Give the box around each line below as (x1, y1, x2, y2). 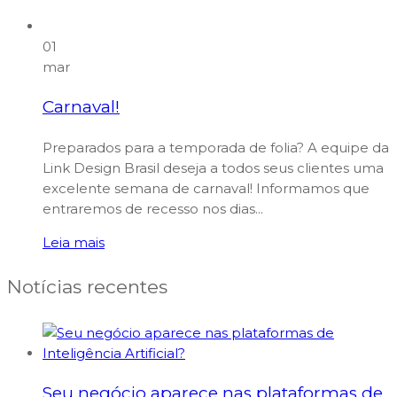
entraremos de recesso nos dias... (43, 200, 263, 218)
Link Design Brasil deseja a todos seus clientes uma (43, 160, 384, 177)
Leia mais (43, 234, 105, 252)
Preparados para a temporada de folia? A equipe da (43, 139, 389, 157)
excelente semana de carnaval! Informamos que (43, 180, 370, 198)
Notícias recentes (7, 276, 167, 299)
